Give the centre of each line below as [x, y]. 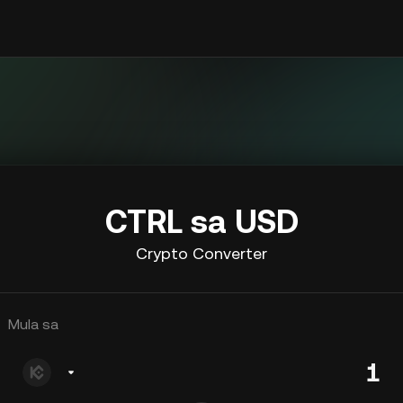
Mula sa [33, 324]
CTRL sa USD [201, 222]
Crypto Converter [201, 253]
